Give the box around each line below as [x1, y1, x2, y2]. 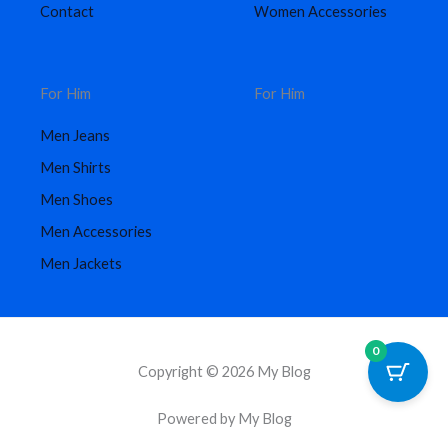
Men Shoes [40, 191, 113, 209]
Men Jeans [40, 127, 110, 145]
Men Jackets [40, 255, 122, 273]
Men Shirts [40, 159, 111, 177]
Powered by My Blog [156, 410, 292, 428]
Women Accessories [254, 3, 387, 21]
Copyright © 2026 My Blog [137, 363, 311, 381]
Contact [40, 3, 94, 21]
